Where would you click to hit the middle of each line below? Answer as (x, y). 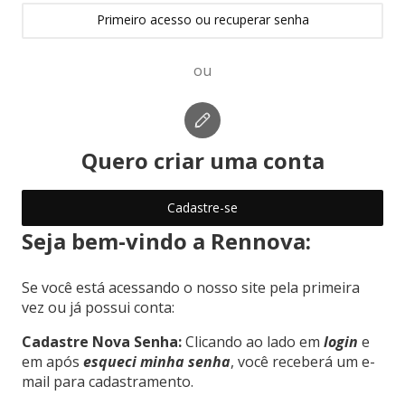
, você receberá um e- (303, 361)
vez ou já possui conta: (98, 307)
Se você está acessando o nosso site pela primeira (191, 287)
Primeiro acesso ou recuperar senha (202, 20)
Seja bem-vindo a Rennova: (166, 240)
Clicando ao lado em (253, 341)
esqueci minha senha (157, 361)
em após (52, 361)
